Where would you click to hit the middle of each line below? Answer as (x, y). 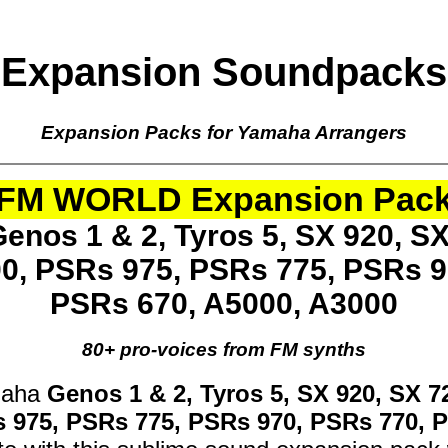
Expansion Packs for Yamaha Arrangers (224, 132)
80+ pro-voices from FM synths (224, 350)
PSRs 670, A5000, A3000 (224, 303)
